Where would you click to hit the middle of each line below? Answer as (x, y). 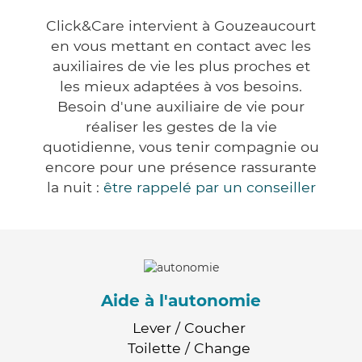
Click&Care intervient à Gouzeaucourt (181, 26)
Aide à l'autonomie (181, 300)
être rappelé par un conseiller (209, 187)
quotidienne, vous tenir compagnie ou (181, 147)
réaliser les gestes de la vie (181, 127)
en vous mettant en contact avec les (181, 46)
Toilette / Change (189, 347)
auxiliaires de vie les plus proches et (181, 66)
